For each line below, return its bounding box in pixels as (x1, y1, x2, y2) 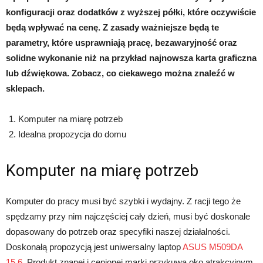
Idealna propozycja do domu (18, 129, 126, 140)
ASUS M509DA (183, 242, 242, 252)
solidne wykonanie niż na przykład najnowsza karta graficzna (6, 53, 257, 63)
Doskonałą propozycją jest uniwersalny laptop (6, 242, 183, 252)
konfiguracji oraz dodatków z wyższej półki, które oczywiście (6, 7, 256, 18)
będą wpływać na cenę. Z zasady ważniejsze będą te (6, 22, 219, 33)
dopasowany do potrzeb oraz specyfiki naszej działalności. (6, 227, 230, 237)
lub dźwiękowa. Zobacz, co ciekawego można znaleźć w (6, 68, 235, 79)
